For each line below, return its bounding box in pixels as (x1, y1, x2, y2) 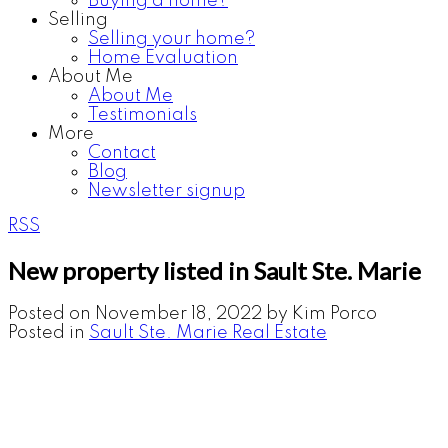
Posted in (8, 323, 85, 342)
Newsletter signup (88, 182, 245, 200)
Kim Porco (292, 304, 377, 323)
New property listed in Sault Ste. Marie (8, 255, 421, 285)
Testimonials (88, 106, 197, 124)
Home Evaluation (88, 49, 238, 67)
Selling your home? (88, 30, 255, 48)
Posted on (8, 304, 95, 323)
